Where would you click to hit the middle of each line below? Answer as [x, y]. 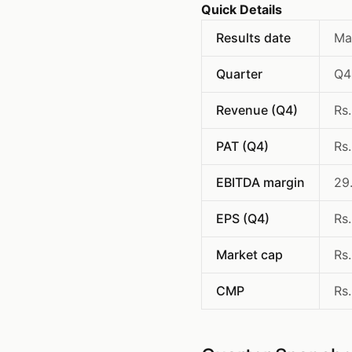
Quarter [239, 74]
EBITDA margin [260, 182]
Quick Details [242, 9]
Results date [253, 38]
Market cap [249, 255]
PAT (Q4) [242, 146]
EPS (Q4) [243, 218]
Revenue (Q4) [257, 110]
